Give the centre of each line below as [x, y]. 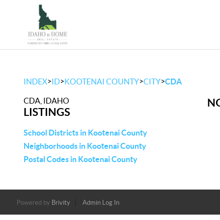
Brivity [61, 203]
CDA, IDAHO [46, 101]
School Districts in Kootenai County [85, 133]
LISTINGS [47, 112]
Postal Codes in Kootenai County [81, 159]
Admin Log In [101, 203]
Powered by [34, 203]
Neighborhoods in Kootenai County [85, 146]
